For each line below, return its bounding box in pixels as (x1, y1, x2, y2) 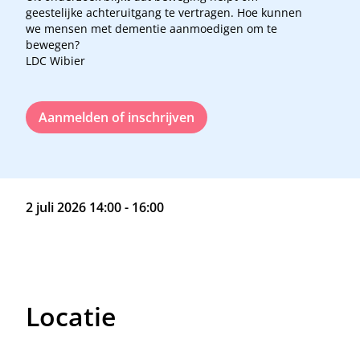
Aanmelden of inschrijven (39, 108, 194, 126)
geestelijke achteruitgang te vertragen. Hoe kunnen (26, 4, 302, 20)
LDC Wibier (26, 52, 85, 68)
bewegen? (26, 36, 80, 52)
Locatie (26, 298, 116, 333)
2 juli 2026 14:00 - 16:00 (26, 198, 164, 216)
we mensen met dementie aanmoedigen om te (26, 20, 277, 36)
